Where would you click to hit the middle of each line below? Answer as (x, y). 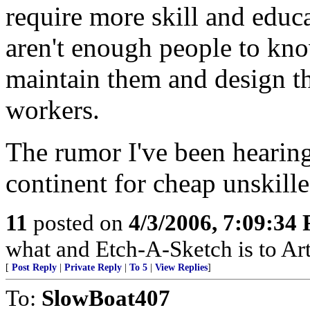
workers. (53, 110)
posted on (78, 222)
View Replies (181, 267)
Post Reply (34, 267)
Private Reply (93, 267)
